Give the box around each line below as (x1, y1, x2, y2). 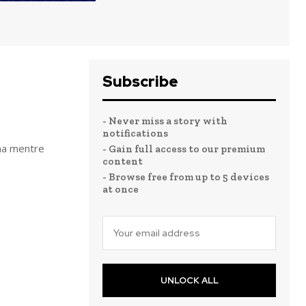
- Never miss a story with (102, 115, 227, 127)
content (102, 155, 143, 167)
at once (102, 183, 139, 195)
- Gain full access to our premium (102, 143, 265, 155)
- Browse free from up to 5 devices (102, 171, 269, 183)
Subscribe (102, 72, 178, 92)
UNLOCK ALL (160, 275, 219, 286)
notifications (102, 127, 168, 139)
